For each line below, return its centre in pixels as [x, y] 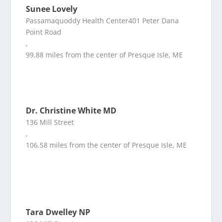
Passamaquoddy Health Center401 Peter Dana [103, 21]
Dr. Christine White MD [71, 111]
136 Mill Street [50, 122]
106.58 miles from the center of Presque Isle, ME [107, 145]
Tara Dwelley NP [58, 212]
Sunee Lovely [52, 9]
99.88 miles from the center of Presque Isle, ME [105, 55]
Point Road [44, 32]
